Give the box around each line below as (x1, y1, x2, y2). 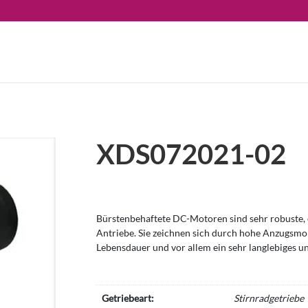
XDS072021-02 (96, 137, 287, 170)
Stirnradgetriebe (234, 291, 305, 304)
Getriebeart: (102, 291, 155, 304)
